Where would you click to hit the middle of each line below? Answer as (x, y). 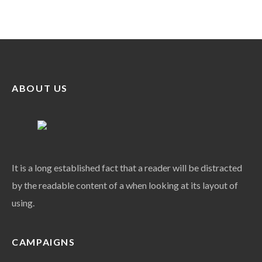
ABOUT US (40, 88)
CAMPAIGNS (44, 242)
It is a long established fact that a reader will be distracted (127, 168)
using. (23, 203)
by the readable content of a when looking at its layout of (125, 185)
